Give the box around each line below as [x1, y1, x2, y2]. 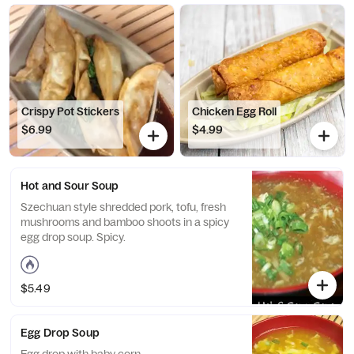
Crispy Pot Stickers [21, 104, 119, 119]
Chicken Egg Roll [192, 104, 277, 119]
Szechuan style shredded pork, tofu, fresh [21, 200, 226, 214]
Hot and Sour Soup [21, 179, 119, 193]
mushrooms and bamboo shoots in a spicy [21, 215, 229, 229]
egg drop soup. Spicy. [21, 230, 126, 244]
